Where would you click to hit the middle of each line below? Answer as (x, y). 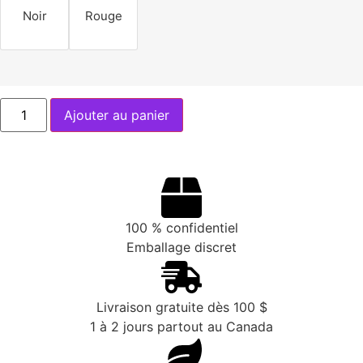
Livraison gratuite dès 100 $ (181, 307)
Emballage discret (181, 247)
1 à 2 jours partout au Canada (181, 326)
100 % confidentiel (181, 227)
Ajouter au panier (117, 115)
